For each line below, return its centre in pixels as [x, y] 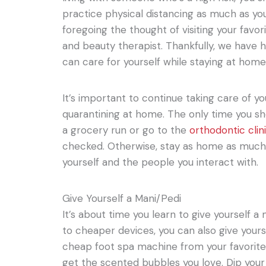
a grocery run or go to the [126, 130]
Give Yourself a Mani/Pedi [122, 198]
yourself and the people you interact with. [161, 162]
